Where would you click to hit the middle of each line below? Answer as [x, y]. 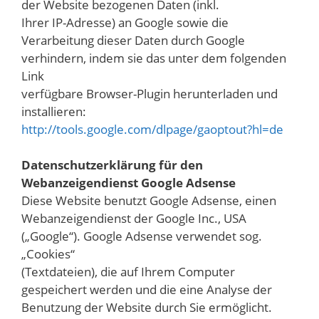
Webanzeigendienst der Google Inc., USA [134, 219]
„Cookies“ [48, 254]
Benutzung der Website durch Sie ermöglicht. [147, 308]
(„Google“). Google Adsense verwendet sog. [142, 236]
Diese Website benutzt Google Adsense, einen [149, 201]
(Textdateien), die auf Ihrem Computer [128, 272]
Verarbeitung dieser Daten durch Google [133, 40]
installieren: [54, 111]
